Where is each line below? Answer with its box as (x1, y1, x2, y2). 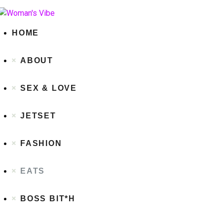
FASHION (20, 139, 62, 147)
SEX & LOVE (20, 84, 77, 92)
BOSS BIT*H (20, 194, 75, 203)
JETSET (20, 111, 56, 120)
